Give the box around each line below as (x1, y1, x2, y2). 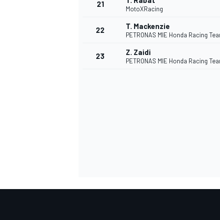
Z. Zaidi (126, 48, 151, 57)
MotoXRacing (126, 5, 163, 13)
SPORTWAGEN (77, 111, 123, 120)
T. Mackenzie (126, 22, 170, 31)
